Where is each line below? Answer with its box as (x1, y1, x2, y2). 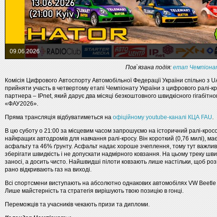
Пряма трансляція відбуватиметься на (5, 114, 113, 121)
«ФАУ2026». (5, 100, 38, 107)
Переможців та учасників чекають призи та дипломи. (5, 201, 150, 208)
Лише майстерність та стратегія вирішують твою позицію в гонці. (5, 187, 184, 194)
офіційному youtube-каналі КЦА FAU (113, 114, 212, 121)
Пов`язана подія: (125, 64, 173, 71)
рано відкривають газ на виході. (5, 166, 92, 173)
